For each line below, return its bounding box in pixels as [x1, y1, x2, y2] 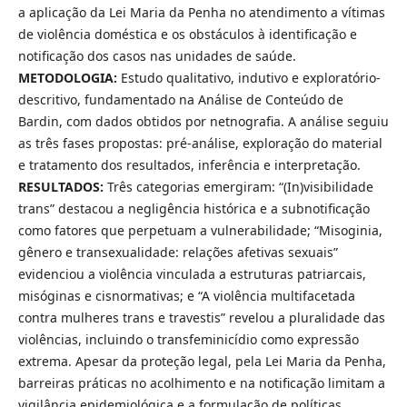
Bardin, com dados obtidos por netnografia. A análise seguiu [17, 112, 389, 130]
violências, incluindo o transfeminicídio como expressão [17, 330, 359, 348]
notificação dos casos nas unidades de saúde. [17, 46, 296, 65]
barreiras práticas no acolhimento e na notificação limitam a [17, 373, 385, 392]
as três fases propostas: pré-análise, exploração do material [17, 134, 382, 152]
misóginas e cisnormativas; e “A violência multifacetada [17, 286, 355, 304]
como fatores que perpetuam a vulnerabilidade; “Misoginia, [17, 221, 382, 239]
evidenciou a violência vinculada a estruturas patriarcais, [17, 264, 366, 283]
